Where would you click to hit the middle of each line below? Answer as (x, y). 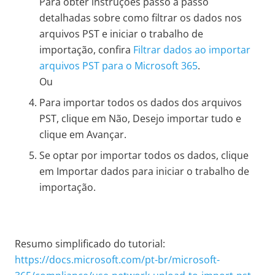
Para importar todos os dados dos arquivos (141, 103)
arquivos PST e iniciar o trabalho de (121, 34)
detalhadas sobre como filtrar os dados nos (141, 18)
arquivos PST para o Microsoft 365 (118, 66)
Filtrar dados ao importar (192, 50)
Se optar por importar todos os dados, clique (144, 156)
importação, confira (86, 50)
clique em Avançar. (83, 135)
